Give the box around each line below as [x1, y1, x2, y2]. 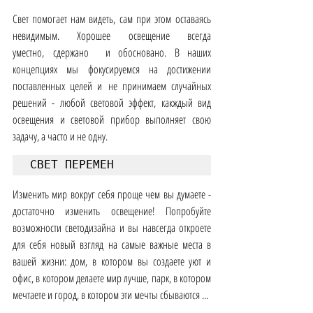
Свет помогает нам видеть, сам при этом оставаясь [13, 11, 211, 27]
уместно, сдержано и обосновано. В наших [13, 45, 211, 61]
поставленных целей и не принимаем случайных [13, 78, 211, 94]
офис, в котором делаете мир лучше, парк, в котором [13, 270, 211, 286]
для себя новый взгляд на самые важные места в [13, 237, 211, 253]
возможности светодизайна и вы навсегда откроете [13, 220, 211, 236]
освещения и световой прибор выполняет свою [13, 112, 211, 128]
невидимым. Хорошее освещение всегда [13, 28, 211, 44]
